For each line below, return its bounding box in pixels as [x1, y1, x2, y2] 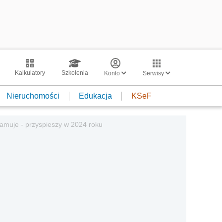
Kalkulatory [14, 69, 45, 76]
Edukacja [79, 91, 112, 100]
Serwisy [143, 70, 166, 77]
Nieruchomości [6, 91, 59, 100]
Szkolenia [61, 69, 88, 76]
